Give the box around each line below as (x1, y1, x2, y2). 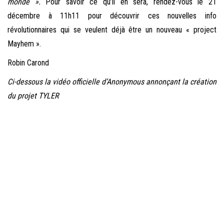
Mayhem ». (7, 39, 41, 49)
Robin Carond (7, 58, 49, 68)
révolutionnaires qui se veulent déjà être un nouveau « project (7, 25, 216, 35)
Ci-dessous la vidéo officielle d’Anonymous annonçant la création (7, 77, 216, 87)
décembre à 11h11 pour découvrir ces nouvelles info (7, 11, 216, 21)
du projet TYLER (7, 91, 58, 101)
